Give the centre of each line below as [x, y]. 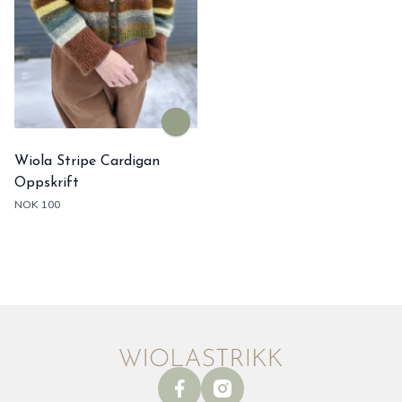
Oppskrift [47, 183]
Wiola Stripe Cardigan [87, 162]
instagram [243, 388]
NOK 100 [37, 204]
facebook [198, 388]
